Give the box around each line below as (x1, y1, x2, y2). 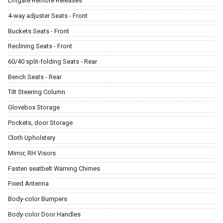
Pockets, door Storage (8, 118, 73, 126)
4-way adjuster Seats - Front (8, 12, 88, 20)
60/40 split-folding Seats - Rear (8, 58, 97, 65)
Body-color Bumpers (8, 195, 67, 203)
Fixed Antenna (8, 180, 49, 188)
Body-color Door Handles (8, 210, 81, 218)
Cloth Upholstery (8, 134, 55, 142)
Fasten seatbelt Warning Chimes (8, 164, 100, 172)
